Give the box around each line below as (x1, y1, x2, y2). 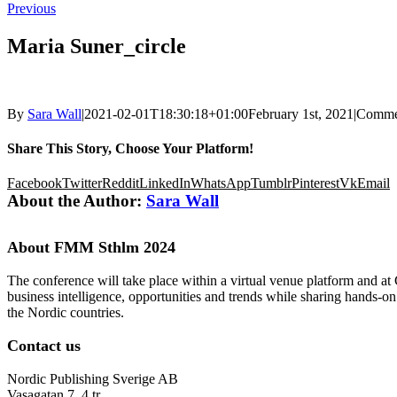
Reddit (102, 175, 139, 191)
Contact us (7, 337, 81, 355)
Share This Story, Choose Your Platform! (7, 140, 253, 156)
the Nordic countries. (7, 305, 124, 321)
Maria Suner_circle (7, 34, 186, 58)
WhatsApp (191, 175, 251, 191)
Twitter (62, 175, 102, 191)
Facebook (7, 175, 62, 191)
